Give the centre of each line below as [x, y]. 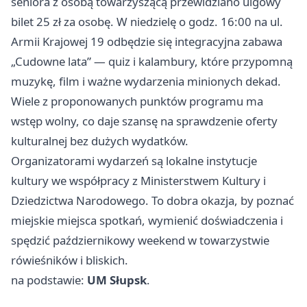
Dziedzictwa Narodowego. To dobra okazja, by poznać [152, 201]
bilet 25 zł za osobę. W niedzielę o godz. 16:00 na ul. [147, 22]
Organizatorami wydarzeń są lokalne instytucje [134, 161]
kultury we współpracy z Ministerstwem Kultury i [138, 181]
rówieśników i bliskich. [70, 260]
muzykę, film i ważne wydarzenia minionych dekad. [146, 82]
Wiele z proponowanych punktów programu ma [137, 101]
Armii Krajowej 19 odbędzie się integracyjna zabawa [147, 42]
